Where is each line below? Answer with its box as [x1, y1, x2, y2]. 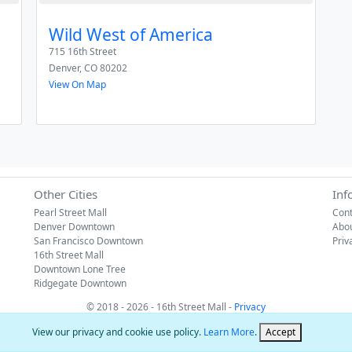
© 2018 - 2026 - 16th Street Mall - [86, 300, 234, 313]
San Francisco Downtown [34, 234, 143, 247]
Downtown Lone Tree [34, 262, 126, 276]
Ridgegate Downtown [34, 277, 126, 290]
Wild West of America [49, 24, 213, 46]
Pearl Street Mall [34, 206, 107, 219]
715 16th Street [49, 45, 116, 58]
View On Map [49, 78, 106, 91]
